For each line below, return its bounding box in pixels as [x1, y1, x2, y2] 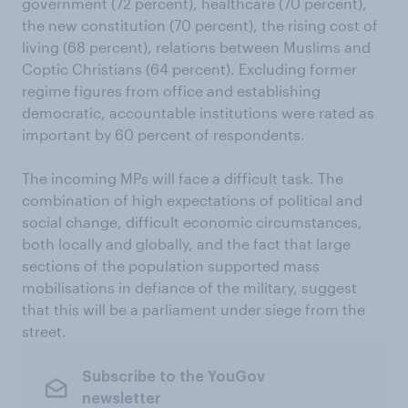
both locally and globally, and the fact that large [22, 235, 351, 252]
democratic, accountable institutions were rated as [22, 104, 374, 121]
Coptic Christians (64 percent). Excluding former [22, 60, 357, 77]
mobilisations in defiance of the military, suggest [22, 279, 357, 296]
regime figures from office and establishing [22, 82, 321, 99]
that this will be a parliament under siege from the [22, 301, 365, 318]
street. [22, 322, 66, 340]
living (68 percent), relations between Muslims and [22, 38, 371, 56]
